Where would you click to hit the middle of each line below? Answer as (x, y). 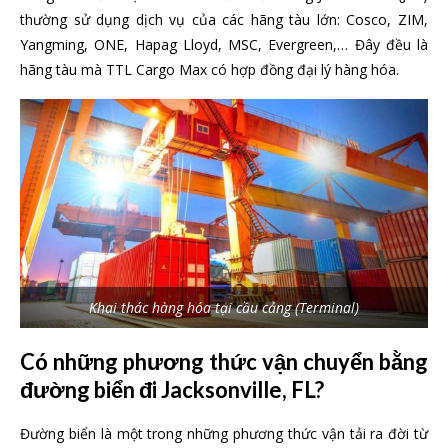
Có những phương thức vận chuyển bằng (224, 362)
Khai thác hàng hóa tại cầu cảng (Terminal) (224, 308)
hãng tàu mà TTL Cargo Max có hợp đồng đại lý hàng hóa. (209, 69)
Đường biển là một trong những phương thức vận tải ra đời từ (224, 434)
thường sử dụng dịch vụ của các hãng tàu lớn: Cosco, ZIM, (224, 19)
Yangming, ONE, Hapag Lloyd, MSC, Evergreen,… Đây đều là (224, 44)
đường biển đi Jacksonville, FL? (172, 390)
